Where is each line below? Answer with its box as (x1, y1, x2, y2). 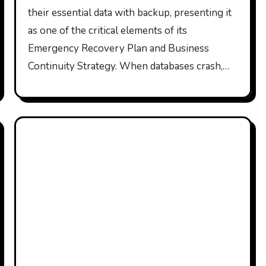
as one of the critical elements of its (28, 24, 188, 37)
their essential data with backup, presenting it (28, 6, 232, 20)
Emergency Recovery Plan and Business (28, 42, 210, 55)
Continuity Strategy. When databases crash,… (28, 59, 230, 73)
